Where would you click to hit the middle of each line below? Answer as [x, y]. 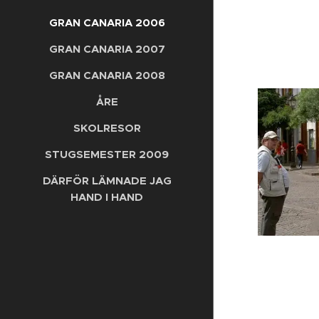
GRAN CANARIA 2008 [107, 75]
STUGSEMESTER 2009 [107, 154]
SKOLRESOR [107, 127]
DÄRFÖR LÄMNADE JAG [107, 180]
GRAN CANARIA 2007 [107, 48]
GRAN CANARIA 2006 [107, 22]
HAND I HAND [107, 197]
